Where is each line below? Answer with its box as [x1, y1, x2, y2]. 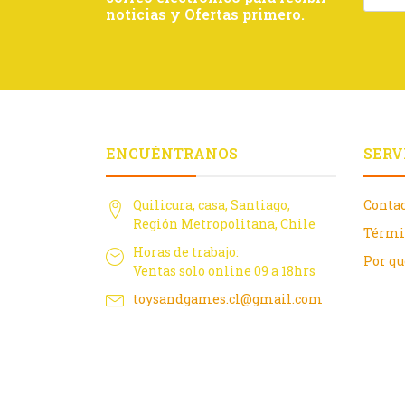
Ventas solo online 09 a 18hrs [133, 262, 316, 280]
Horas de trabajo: [133, 243, 239, 261]
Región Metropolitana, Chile [133, 215, 316, 233]
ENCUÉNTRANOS [106, 144, 238, 164]
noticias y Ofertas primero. [106, 5, 305, 24]
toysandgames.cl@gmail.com [133, 290, 323, 308]
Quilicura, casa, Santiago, [133, 196, 290, 214]
